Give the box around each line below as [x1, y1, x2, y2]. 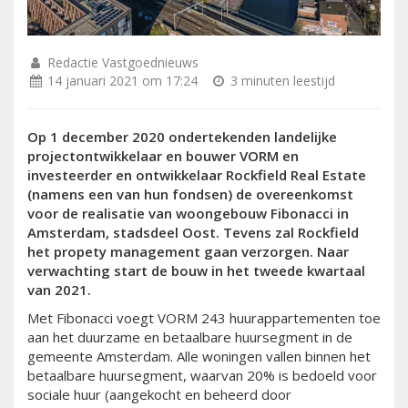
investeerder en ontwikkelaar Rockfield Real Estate [27, 166, 366, 185]
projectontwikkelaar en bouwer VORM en [27, 147, 299, 166]
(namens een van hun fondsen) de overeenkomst [27, 185, 353, 204]
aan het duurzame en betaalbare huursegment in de [27, 328, 352, 347]
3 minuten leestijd [227, 72, 335, 90]
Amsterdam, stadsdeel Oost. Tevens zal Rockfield [27, 223, 359, 242]
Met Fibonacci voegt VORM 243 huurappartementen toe [27, 309, 381, 328]
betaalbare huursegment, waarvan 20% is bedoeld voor [27, 366, 377, 385]
